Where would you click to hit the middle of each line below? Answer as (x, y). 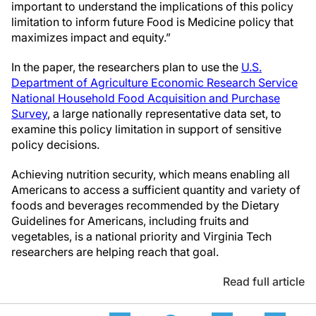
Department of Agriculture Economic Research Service (154, 83)
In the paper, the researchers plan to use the (126, 67)
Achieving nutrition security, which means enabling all (151, 174)
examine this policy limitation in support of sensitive (146, 129)
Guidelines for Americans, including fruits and (130, 221)
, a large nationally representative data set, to (164, 114)
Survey (29, 114)
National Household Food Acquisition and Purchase (146, 98)
